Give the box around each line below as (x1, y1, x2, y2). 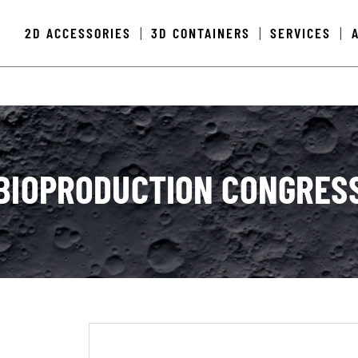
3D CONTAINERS (151, 24, 251, 42)
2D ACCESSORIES (25, 24, 132, 42)
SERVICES (270, 24, 332, 42)
